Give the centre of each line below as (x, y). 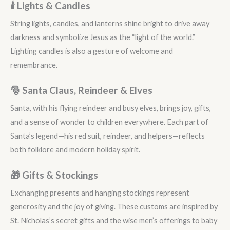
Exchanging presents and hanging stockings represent (100, 193)
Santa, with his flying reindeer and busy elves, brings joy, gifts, (111, 108)
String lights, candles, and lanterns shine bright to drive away (110, 24)
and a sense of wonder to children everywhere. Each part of (109, 122)
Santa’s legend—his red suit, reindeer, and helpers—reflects (108, 136)
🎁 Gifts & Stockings (54, 175)
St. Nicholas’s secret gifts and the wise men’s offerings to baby (114, 221)
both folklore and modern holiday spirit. (75, 150)
